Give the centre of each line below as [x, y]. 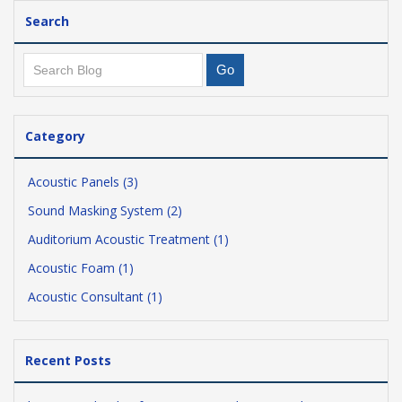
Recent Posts [68, 360]
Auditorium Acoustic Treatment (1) [128, 239]
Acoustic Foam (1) [81, 268]
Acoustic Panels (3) [83, 182]
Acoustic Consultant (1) [95, 297]
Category [55, 136]
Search [47, 21]
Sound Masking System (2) [105, 210]
